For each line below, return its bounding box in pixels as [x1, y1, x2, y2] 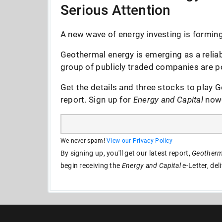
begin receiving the [60, 161, 122, 169]
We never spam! [60, 137, 107, 144]
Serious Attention [60, 1, 171, 18]
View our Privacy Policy [107, 137, 173, 144]
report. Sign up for [60, 94, 133, 105]
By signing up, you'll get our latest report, [60, 149, 192, 157]
